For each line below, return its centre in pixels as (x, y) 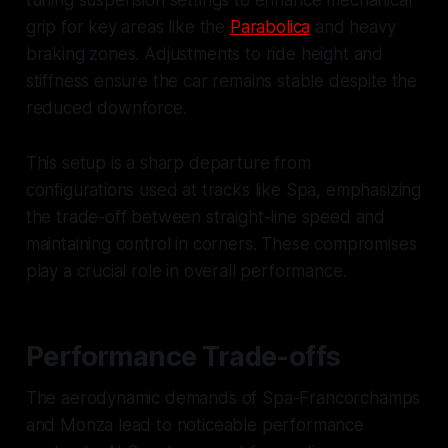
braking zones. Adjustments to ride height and (204, 54)
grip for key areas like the (127, 27)
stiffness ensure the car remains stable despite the (221, 81)
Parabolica (270, 27)
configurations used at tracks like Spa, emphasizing (223, 190)
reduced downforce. (106, 108)
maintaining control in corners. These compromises (221, 244)
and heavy (353, 27)
